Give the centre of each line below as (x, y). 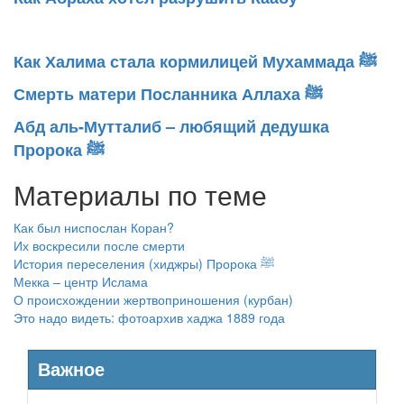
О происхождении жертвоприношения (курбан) (153, 299)
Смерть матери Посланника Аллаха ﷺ (314, 93)
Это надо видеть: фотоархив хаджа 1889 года (149, 317)
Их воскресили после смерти (99, 245)
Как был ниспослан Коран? (94, 227)
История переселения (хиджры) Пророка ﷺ (267, 263)
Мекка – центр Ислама (81, 281)
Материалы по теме (140, 194)
